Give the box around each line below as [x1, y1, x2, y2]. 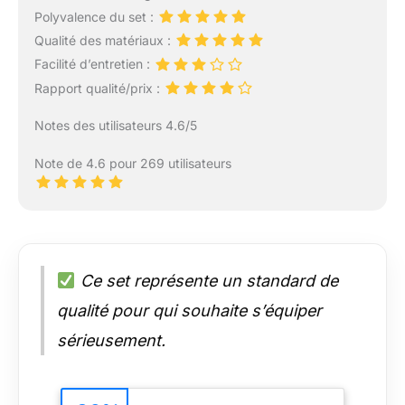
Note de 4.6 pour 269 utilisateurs [33, 155, 231, 171]
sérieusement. [57, 330, 165, 350]
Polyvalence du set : [33, 9, 157, 25]
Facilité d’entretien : [33, 56, 154, 72]
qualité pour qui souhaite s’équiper [57, 300, 322, 320]
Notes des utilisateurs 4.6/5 [33, 117, 197, 133]
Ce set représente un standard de [75, 270, 338, 290]
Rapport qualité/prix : [33, 80, 164, 96]
